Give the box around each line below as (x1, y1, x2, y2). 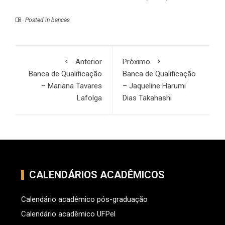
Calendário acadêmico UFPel (21, 209, 116, 219)
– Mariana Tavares (41, 81, 102, 91)
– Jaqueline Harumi (123, 81, 186, 91)
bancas (51, 17, 70, 24)
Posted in (24, 17, 51, 24)
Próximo (123, 57, 150, 67)
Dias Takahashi (123, 93, 172, 103)
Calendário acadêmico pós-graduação (21, 195, 148, 204)
